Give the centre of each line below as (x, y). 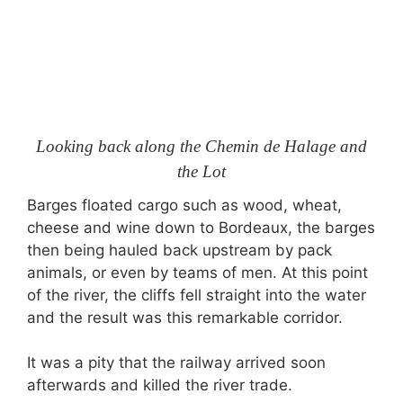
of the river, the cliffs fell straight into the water (197, 295)
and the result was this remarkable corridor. (185, 317)
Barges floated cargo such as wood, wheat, (184, 205)
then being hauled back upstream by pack (179, 250)
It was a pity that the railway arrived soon (176, 363)
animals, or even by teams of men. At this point (197, 272)
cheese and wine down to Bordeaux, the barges (201, 227)
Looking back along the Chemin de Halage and (201, 146)
